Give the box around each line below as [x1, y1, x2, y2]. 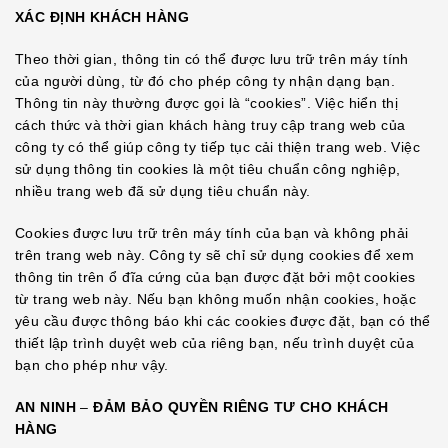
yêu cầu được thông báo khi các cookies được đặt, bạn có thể [15, 313, 431, 329]
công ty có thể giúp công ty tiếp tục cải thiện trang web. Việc [15, 139, 421, 155]
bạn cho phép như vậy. [15, 357, 169, 373]
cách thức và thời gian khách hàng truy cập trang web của [15, 117, 406, 133]
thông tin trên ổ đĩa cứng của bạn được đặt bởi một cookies [15, 269, 416, 285]
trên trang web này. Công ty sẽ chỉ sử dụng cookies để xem [15, 247, 414, 263]
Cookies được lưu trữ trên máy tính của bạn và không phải [15, 225, 409, 241]
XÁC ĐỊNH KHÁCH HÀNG [15, 9, 189, 25]
